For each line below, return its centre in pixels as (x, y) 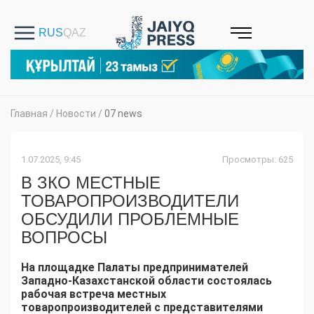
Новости (76, 114)
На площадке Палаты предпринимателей (135, 268)
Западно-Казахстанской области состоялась (146, 281)
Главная (29, 114)
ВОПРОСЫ (64, 238)
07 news (123, 114)
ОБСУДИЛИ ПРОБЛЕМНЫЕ (130, 219)
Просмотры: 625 (258, 160)
